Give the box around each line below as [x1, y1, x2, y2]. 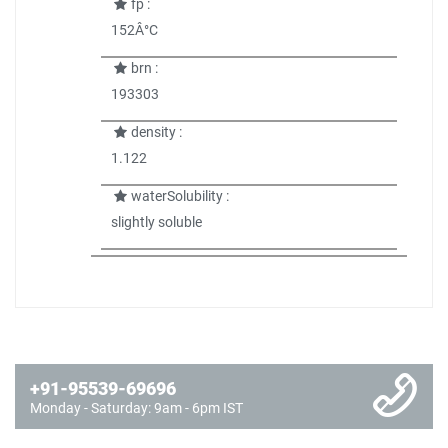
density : [130, 124, 182, 140]
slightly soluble [111, 214, 202, 230]
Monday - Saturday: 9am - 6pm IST [30, 400, 243, 416]
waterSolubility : [130, 188, 229, 204]
